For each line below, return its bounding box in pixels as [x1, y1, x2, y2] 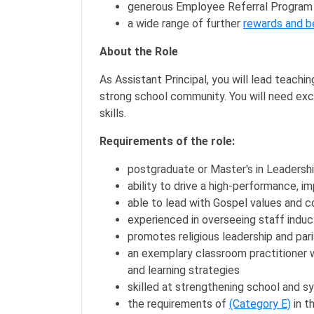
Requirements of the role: [100, 135, 235, 148]
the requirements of [128, 297, 229, 310]
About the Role [100, 45, 178, 58]
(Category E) [229, 297, 291, 310]
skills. [100, 107, 126, 120]
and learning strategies [128, 264, 240, 277]
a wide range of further [128, 17, 243, 30]
